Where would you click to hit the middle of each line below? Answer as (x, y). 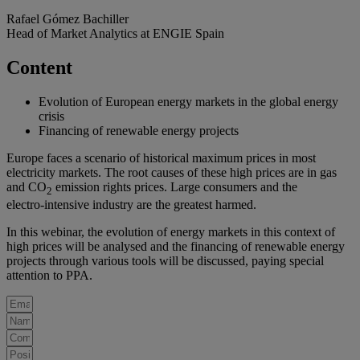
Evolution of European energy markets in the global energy (188, 101)
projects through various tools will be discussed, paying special (165, 260)
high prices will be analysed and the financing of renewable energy (176, 246)
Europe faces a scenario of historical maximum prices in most (161, 157)
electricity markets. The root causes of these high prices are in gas (172, 172)
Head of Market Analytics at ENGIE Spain (115, 33)
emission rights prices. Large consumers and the (175, 186)
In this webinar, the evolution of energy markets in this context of (171, 231)
